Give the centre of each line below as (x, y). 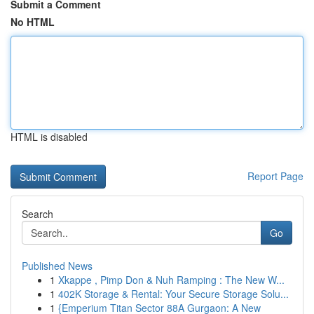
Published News (57, 266)
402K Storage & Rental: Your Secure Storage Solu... (173, 294)
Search (37, 214)
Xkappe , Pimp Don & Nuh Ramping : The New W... (171, 280)
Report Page (275, 176)
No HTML (33, 22)
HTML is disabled (49, 137)
